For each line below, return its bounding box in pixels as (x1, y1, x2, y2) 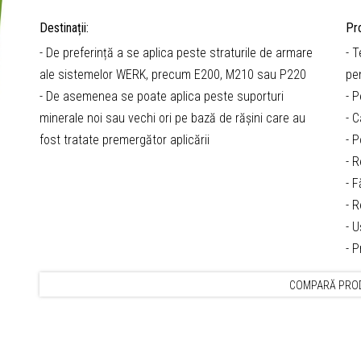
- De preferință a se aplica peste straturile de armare (39, 44, 313, 60)
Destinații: (39, 19, 89, 35)
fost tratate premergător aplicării (39, 131, 210, 147)
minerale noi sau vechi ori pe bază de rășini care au (39, 110, 305, 126)
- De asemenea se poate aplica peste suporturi (39, 88, 284, 104)
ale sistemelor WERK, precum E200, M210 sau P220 (39, 66, 306, 82)
